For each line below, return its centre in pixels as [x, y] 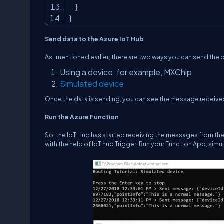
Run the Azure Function [82, 117]
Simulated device [92, 84]
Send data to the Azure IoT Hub [94, 39]
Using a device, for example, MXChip [126, 72]
